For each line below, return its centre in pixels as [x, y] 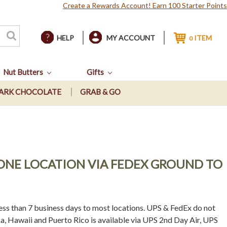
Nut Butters [24, 72]
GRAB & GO [100, 92]
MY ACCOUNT [131, 38]
